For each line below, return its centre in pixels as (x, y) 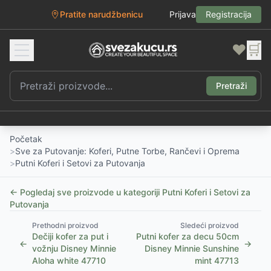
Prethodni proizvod (65, 225)
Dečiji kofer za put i (70, 236)
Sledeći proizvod (210, 225)
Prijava (183, 14)
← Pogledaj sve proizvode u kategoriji (86, 192)
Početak (26, 139)
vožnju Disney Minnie (74, 248)
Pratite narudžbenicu (101, 14)
